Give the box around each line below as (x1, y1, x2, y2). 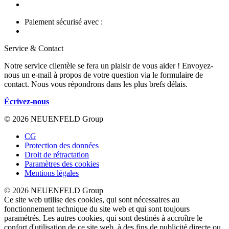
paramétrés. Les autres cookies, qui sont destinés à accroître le (4, 213, 202, 222)
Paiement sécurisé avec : (25, 17, 103, 26)
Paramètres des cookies (25, 159, 99, 168)
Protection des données (25, 141, 99, 150)
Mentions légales (25, 168, 79, 177)
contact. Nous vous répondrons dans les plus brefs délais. (4, 79, 188, 88)
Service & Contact (4, 43, 63, 53)
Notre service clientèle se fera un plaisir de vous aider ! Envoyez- (4, 61, 213, 70)
